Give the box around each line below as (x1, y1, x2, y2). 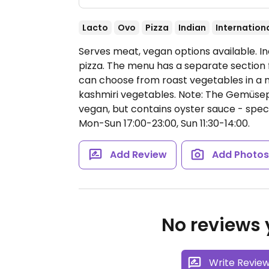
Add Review (109, 148, 167, 162)
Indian (178, 22, 206, 34)
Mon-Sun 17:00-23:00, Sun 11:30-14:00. (79, 116, 250, 130)
